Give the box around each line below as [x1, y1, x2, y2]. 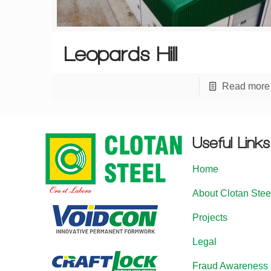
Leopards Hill [64, 43, 178, 65]
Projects [192, 212, 228, 223]
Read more [221, 81, 270, 92]
